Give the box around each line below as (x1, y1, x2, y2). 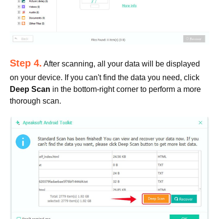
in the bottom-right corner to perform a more (50, 85, 201, 94)
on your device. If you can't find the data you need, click (10, 73, 199, 82)
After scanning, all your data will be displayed (42, 60, 200, 68)
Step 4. (10, 58, 42, 69)
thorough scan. (10, 97, 61, 106)
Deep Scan (10, 85, 50, 94)
